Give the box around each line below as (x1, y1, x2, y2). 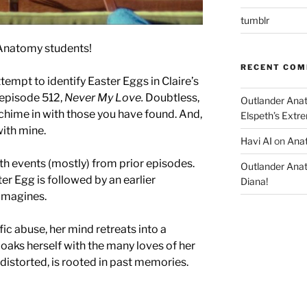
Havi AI (240, 134, 272, 147)
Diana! (240, 175, 268, 187)
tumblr (240, 14, 269, 26)
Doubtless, (145, 91, 199, 105)
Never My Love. (64, 91, 145, 105)
